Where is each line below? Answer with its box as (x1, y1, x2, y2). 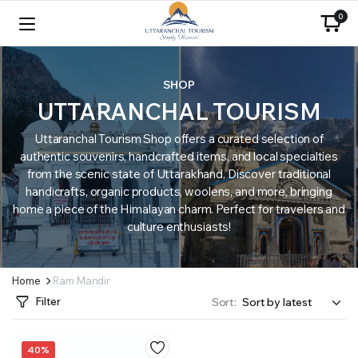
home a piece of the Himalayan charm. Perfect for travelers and (13, 201, 345, 217)
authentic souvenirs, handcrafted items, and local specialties (19, 149, 339, 164)
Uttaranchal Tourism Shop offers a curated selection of (34, 131, 324, 146)
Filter (35, 295, 61, 308)
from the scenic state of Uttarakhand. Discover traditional (26, 166, 332, 181)
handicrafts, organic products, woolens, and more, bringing (26, 184, 332, 199)
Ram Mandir (53, 274, 111, 287)
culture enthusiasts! (126, 219, 232, 234)
